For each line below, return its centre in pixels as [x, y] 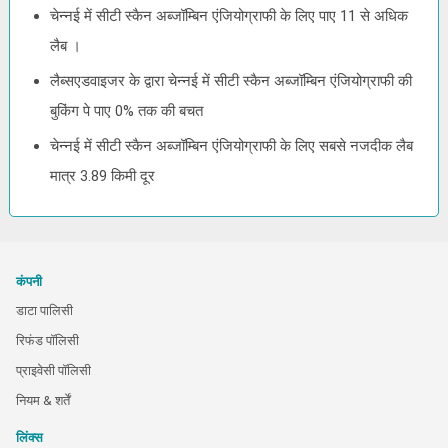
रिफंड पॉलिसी [47, 340]
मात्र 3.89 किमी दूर [103, 176]
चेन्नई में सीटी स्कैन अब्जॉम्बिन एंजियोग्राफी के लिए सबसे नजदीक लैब [232, 146]
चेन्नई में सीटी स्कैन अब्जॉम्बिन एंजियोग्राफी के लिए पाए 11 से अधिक [229, 16]
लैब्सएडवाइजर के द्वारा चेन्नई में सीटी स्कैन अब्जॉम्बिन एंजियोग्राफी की [231, 81]
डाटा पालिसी [44, 310]
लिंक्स [29, 437]
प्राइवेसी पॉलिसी [53, 370]
